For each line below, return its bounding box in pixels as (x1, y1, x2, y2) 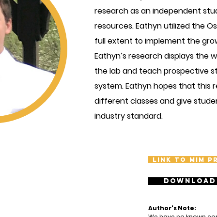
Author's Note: (148, 204, 196, 212)
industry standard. (94, 110, 163, 122)
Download (164, 177, 216, 185)
